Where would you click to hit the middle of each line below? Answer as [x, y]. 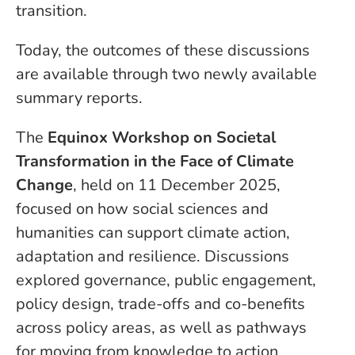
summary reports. [79, 98]
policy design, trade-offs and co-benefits [160, 304]
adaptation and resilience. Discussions [153, 256]
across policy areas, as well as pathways [161, 328]
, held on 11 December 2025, [177, 185]
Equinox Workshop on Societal [162, 137]
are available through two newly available [166, 74]
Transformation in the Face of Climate [155, 161]
